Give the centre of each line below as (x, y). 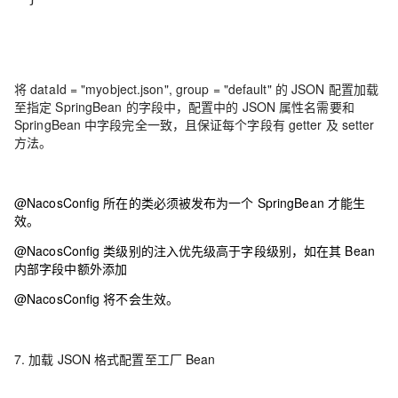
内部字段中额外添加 (71, 268)
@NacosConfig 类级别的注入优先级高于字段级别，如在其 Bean (195, 251)
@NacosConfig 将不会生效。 (96, 298)
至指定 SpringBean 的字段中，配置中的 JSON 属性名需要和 (184, 107)
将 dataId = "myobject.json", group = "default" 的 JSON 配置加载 (196, 89)
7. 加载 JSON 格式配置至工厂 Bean (115, 359)
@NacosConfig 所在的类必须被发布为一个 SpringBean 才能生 (190, 203)
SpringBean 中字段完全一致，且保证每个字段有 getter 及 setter (195, 124)
